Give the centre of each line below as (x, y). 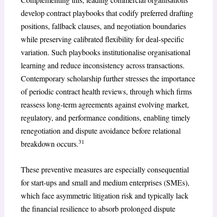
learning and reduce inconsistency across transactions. (102, 65)
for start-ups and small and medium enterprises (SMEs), (105, 182)
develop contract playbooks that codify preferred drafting (107, 13)
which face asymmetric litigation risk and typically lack (104, 195)
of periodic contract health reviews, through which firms (106, 92)
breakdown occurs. (49, 144)
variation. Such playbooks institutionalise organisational (105, 52)
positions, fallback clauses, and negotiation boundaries (103, 26)
